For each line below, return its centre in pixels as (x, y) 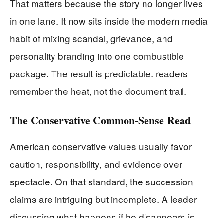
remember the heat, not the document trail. (98, 91)
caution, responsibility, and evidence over (96, 163)
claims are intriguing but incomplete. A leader (103, 199)
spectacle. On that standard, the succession (101, 181)
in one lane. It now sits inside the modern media (109, 20)
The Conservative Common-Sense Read (100, 120)
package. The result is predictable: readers (99, 73)
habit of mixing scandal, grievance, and (91, 38)
